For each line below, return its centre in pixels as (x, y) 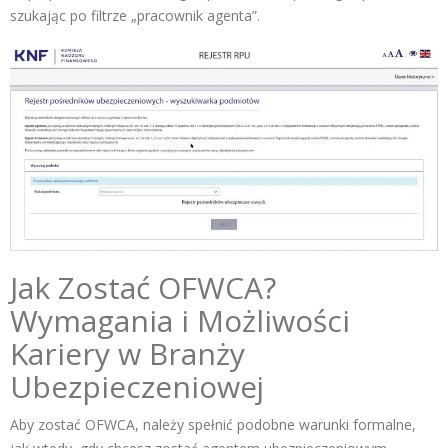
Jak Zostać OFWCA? (143, 288)
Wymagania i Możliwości (180, 321)
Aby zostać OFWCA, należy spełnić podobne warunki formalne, (213, 425)
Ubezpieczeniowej (137, 387)
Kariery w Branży (127, 354)
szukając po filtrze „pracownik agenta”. (135, 16)
